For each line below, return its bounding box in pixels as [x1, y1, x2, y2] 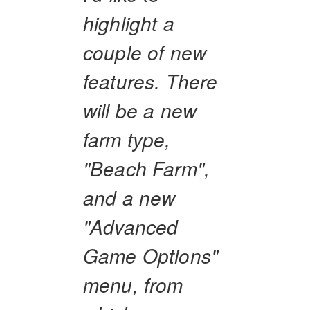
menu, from [83, 270, 183, 298]
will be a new [83, 95, 197, 124]
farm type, [83, 125, 171, 153]
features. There [83, 66, 218, 95]
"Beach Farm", [83, 154, 210, 182]
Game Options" [83, 241, 219, 269]
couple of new [83, 37, 207, 66]
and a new [83, 183, 176, 211]
